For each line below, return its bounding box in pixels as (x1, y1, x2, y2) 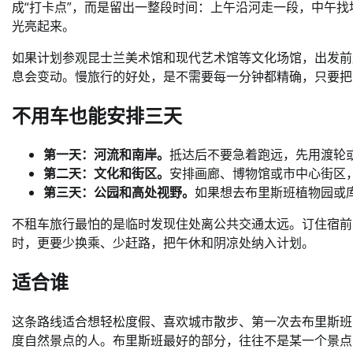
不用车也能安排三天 (12, 102, 182, 128)
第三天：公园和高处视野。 (43, 184, 195, 202)
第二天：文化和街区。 (43, 165, 169, 183)
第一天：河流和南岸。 (43, 146, 169, 164)
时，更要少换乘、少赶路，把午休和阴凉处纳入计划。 (12, 234, 314, 252)
